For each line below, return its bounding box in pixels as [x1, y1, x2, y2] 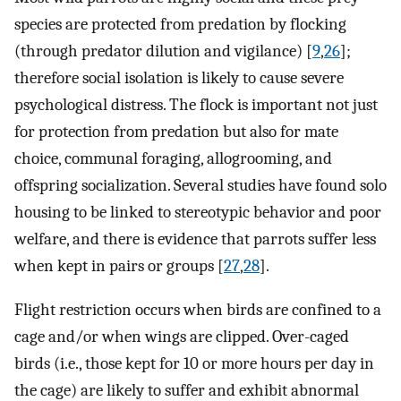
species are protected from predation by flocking [14, 13, 346, 34]
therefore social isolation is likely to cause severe [14, 67, 344, 88]
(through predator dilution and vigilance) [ [14, 40, 312, 61]
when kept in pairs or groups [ [14, 255, 224, 276]
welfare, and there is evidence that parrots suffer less [14, 228, 376, 249]
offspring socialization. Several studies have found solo [14, 175, 387, 195]
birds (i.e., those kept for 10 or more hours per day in [14, 353, 374, 373]
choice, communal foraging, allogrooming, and [14, 148, 332, 168]
